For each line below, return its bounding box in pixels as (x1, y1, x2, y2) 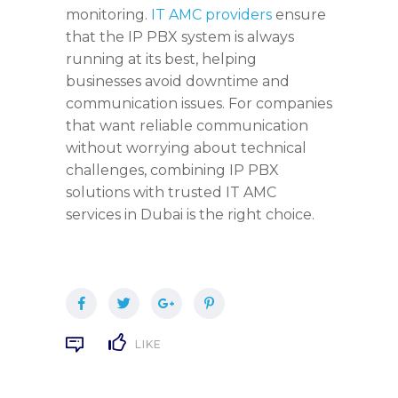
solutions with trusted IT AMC (66, 183, 276, 201)
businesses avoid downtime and (66, 72, 290, 90)
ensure (272, 5, 326, 23)
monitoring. (66, 5, 151, 23)
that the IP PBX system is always (66, 28, 294, 45)
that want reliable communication (66, 116, 308, 134)
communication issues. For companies (66, 94, 332, 112)
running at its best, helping (66, 50, 257, 68)
